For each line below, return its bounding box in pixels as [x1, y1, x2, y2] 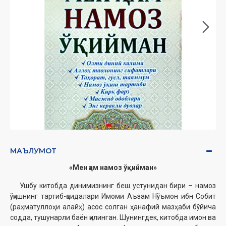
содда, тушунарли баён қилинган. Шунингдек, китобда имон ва [10, 213, 216, 222]
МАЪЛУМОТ [10, 146, 56, 156]
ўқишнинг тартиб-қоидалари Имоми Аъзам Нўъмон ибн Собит [10, 192, 216, 201]
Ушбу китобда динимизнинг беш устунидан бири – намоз [10, 182, 216, 190]
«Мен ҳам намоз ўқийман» [69, 163, 157, 172]
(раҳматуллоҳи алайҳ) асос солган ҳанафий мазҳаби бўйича [10, 203, 216, 211]
